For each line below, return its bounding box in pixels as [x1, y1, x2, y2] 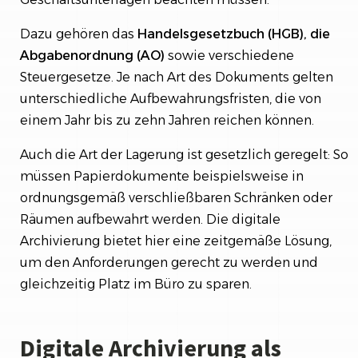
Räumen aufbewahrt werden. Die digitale [20, 211, 280, 227]
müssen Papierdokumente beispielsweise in [20, 168, 304, 184]
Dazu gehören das [20, 26, 137, 42]
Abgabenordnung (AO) [20, 47, 168, 63]
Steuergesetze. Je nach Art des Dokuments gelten [20, 69, 333, 85]
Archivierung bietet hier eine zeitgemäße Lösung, [20, 233, 332, 249]
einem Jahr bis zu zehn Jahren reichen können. [20, 112, 314, 128]
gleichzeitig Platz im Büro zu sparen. [20, 276, 252, 292]
